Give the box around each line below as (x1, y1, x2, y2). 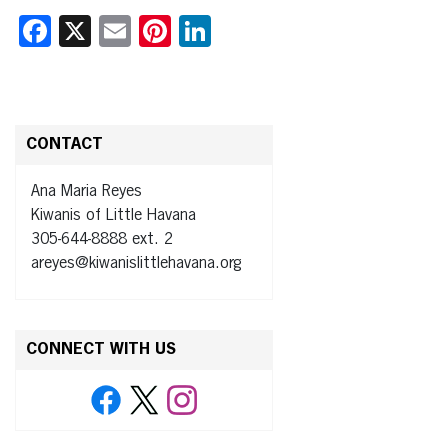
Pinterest (171, 15, 290, 48)
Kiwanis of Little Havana (31, 208, 196, 225)
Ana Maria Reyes (31, 184, 142, 201)
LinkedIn (211, 15, 318, 48)
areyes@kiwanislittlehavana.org (31, 256, 242, 273)
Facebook (51, 15, 178, 48)
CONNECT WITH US (26, 342, 176, 359)
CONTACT (26, 137, 103, 154)
